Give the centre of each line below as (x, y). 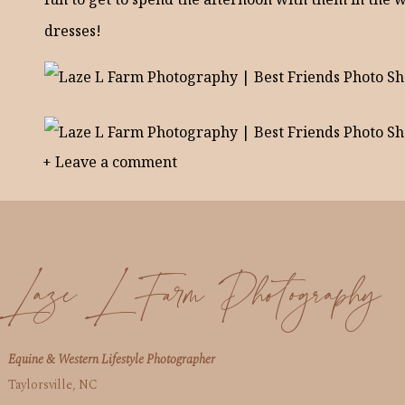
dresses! (73, 31)
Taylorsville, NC (53, 385)
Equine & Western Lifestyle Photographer (112, 359)
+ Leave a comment (110, 162)
